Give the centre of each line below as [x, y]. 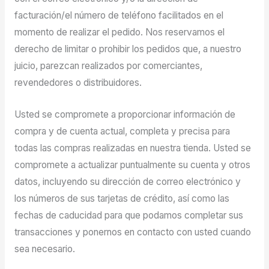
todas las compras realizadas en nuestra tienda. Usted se [132, 148]
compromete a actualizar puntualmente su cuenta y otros [132, 165]
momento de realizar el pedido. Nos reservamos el [119, 32]
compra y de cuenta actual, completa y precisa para [122, 131]
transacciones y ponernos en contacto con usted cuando [132, 232]
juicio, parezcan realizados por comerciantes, [108, 66]
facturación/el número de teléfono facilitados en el [119, 16]
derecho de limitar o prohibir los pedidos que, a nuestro [128, 49]
